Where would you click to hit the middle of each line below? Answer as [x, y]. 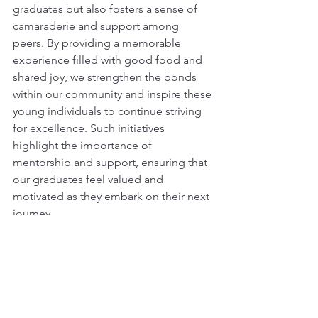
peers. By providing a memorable [98, 43]
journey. [33, 213]
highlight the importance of [84, 145]
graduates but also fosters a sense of [106, 9]
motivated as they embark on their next [113, 196]
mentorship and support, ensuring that [111, 162]
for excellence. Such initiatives [90, 128]
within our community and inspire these [114, 94]
